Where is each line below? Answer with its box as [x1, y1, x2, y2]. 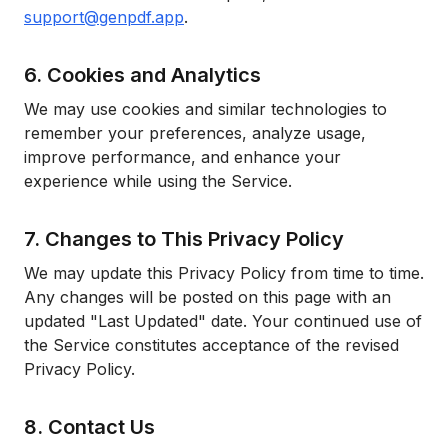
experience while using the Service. [24, 171, 292, 191]
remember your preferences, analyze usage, [24, 123, 366, 143]
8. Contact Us [24, 415, 155, 439]
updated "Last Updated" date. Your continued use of [24, 311, 422, 331]
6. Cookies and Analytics [24, 63, 261, 87]
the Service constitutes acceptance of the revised [24, 335, 399, 355]
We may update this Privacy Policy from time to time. [24, 263, 424, 283]
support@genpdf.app [24, 7, 184, 27]
